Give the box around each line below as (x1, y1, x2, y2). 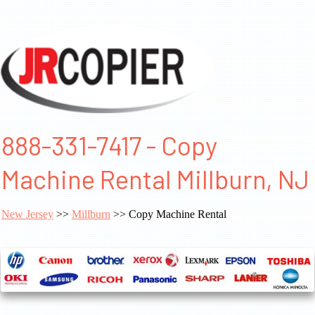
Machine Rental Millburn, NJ (1, 163, 309, 195)
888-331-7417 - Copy (1, 129, 217, 161)
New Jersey (1, 208, 53, 221)
